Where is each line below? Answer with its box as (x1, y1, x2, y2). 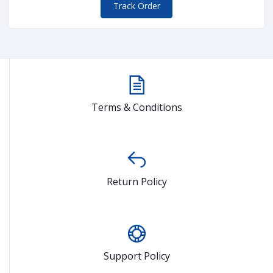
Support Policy (104, 249, 170, 263)
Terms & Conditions (91, 100, 182, 114)
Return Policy (107, 174, 167, 188)
